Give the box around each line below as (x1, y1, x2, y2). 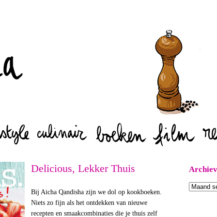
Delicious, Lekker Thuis (31, 162, 135, 174)
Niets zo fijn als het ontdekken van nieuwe (31, 199, 147, 206)
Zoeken (104, 14, 124, 21)
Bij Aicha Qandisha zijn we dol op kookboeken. (31, 188, 162, 196)
